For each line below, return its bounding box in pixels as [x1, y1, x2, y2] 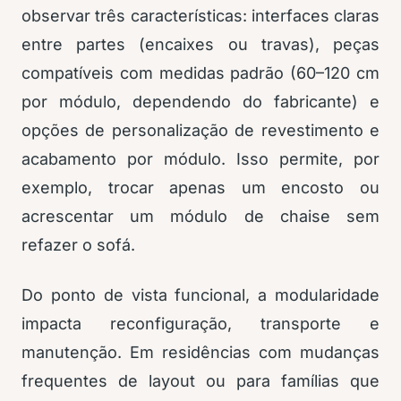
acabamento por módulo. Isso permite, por [21, 149, 380, 169]
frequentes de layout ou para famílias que [21, 371, 380, 391]
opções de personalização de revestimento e [21, 121, 380, 141]
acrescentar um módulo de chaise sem [21, 207, 380, 226]
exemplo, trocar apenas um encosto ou [21, 178, 380, 198]
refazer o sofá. [21, 235, 135, 255]
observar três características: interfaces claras [21, 6, 380, 26]
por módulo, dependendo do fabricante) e [21, 92, 380, 112]
